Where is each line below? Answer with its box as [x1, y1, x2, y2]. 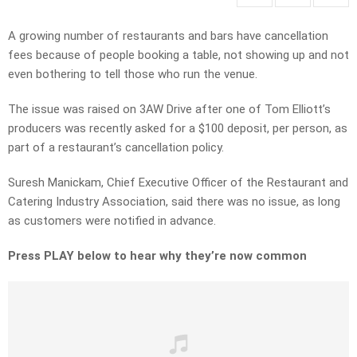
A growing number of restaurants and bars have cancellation [8, 29, 328, 44]
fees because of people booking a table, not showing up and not [8, 48, 349, 63]
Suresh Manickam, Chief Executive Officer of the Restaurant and [8, 175, 348, 190]
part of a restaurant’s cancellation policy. [8, 140, 224, 155]
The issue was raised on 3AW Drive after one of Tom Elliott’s [8, 102, 331, 117]
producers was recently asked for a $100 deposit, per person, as [8, 121, 347, 136]
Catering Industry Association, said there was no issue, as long [8, 194, 340, 210]
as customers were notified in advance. [8, 214, 216, 229]
